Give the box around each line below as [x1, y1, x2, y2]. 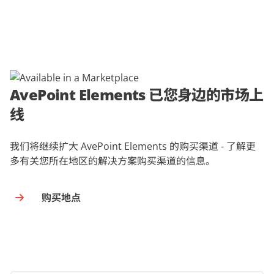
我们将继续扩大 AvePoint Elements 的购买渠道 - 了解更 [10, 139, 256, 153]
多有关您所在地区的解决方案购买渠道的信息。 [10, 154, 215, 168]
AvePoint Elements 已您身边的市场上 [10, 84, 264, 105]
